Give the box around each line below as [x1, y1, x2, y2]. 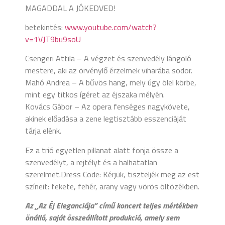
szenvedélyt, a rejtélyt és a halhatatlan [25, 156, 157, 168]
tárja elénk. [25, 125, 61, 137]
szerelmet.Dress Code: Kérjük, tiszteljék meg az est [25, 168, 199, 180]
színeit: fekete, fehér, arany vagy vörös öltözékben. [25, 180, 199, 192]
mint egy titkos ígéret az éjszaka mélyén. [25, 88, 165, 101]
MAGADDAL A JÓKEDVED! [25, 2, 116, 14]
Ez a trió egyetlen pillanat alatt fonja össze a [25, 144, 178, 156]
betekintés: [25, 21, 65, 34]
